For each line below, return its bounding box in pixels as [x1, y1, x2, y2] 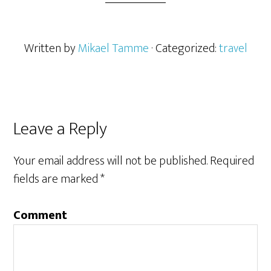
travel [218, 38, 247, 59]
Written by [24, 38, 78, 59]
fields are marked [13, 169, 101, 189]
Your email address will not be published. [13, 151, 208, 171]
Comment [13, 205, 68, 226]
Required [210, 151, 255, 171]
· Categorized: [151, 38, 219, 59]
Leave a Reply [13, 114, 108, 144]
